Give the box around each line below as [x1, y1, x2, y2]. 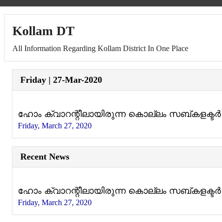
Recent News [20, 152, 69, 162]
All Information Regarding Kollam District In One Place [12, 44, 188, 53]
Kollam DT [12, 24, 74, 38]
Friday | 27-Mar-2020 [20, 75, 102, 85]
